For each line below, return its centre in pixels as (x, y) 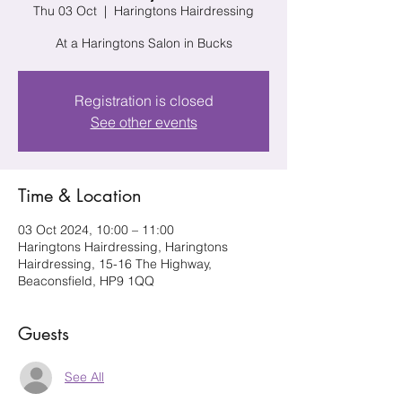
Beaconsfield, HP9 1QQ (86, 280)
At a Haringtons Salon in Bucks (144, 43)
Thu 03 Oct (65, 10)
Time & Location (80, 195)
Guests (44, 333)
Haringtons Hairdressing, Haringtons (123, 246)
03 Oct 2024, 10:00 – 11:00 (96, 229)
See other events (144, 122)
